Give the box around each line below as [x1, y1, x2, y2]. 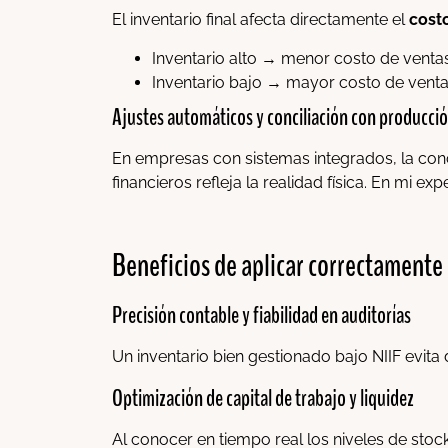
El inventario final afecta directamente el [112, 10, 409, 30]
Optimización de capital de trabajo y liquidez [112, 381, 414, 414]
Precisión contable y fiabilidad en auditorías [112, 299, 411, 332]
